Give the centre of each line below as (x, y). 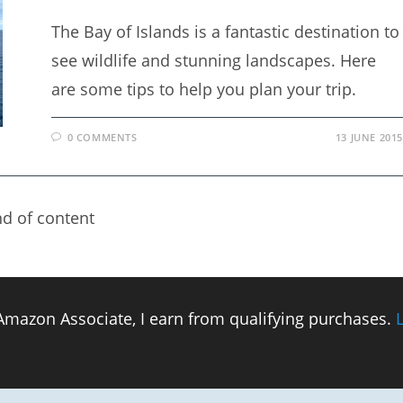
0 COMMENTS (102, 137)
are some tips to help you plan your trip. (204, 89)
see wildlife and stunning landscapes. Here (214, 60)
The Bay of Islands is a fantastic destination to (226, 31)
